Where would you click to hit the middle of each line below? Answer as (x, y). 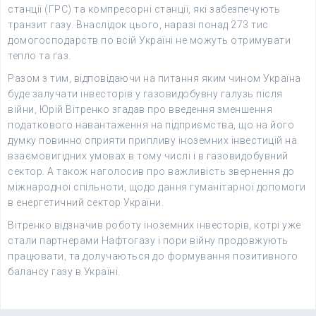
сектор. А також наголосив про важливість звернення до (151, 171)
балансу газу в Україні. (64, 272)
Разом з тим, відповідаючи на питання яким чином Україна (154, 78)
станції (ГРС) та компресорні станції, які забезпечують (144, 9)
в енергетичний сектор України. (86, 202)
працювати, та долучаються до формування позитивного (153, 256)
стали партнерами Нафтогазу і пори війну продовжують (148, 241)
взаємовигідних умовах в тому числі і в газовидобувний (148, 156)
